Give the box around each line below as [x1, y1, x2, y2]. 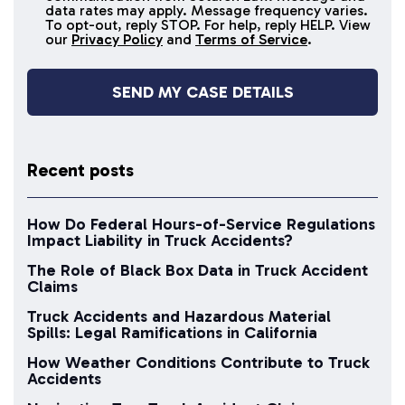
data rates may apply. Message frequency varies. [45, 2, 368, 20]
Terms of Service [195, 31, 307, 49]
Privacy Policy [71, 31, 163, 49]
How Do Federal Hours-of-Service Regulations [27, 214, 375, 235]
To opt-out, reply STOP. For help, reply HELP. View [45, 16, 371, 34]
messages [26, 5, 91, 24]
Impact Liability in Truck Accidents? [27, 231, 293, 251]
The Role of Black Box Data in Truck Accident [27, 260, 368, 281]
